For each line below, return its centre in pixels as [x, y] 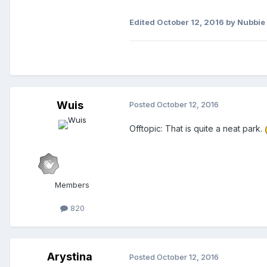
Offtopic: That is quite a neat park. [197, 129]
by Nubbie [245, 22]
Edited [143, 22]
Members [72, 185]
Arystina [70, 256]
